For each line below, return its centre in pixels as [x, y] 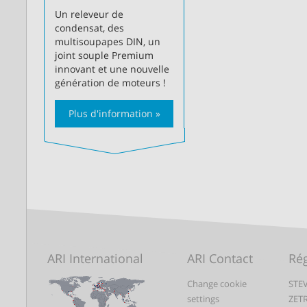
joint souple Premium [104, 55]
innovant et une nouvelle [112, 69]
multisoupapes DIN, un [108, 41]
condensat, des [89, 27]
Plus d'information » [114, 113]
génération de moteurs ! [110, 82]
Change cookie [217, 283]
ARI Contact [220, 258]
